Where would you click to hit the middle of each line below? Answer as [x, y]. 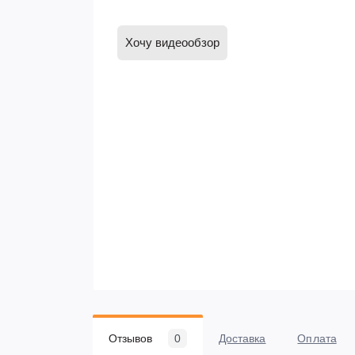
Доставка [242, 338]
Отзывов [131, 338]
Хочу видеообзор [172, 42]
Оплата [317, 338]
